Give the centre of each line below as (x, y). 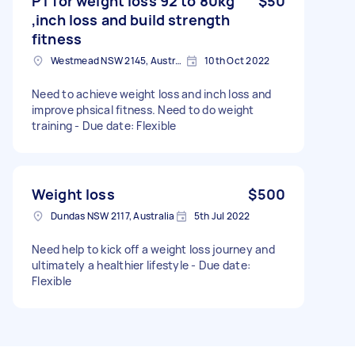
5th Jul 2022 (222, 216)
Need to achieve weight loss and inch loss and (152, 94)
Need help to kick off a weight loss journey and (153, 249)
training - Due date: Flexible (126, 126)
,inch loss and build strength (131, 20)
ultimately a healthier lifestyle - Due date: (112, 265)
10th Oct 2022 (237, 61)
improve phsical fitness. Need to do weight (143, 110)
